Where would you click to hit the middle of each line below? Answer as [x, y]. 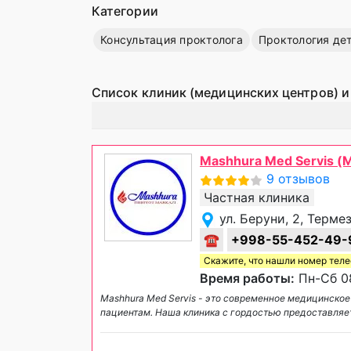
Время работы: [247, 278]
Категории [125, 11]
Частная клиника [257, 197]
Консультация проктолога [172, 40]
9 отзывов [298, 179]
